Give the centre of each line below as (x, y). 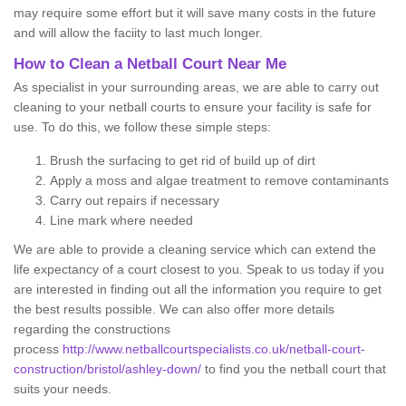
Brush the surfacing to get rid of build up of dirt (183, 161)
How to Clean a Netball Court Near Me (150, 64)
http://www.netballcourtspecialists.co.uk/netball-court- (214, 349)
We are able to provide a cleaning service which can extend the (195, 250)
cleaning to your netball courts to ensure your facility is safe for (193, 107)
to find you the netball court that (294, 369)
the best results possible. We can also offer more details (174, 309)
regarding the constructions (92, 329)
